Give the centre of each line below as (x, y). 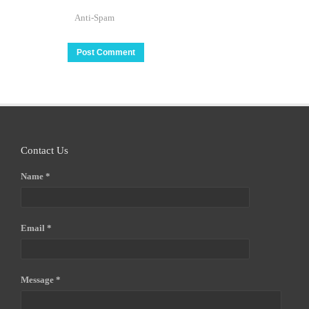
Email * (36, 228)
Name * (36, 176)
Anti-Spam (94, 18)
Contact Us (44, 150)
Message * (41, 280)
